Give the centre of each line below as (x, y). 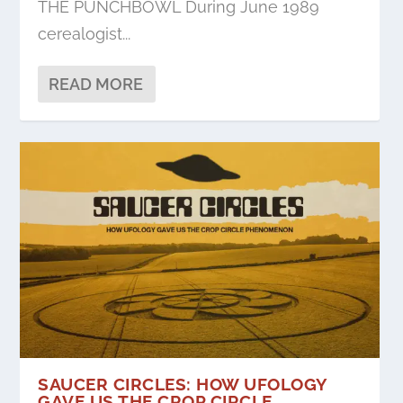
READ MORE (96, 85)
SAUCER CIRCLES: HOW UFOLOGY (183, 384)
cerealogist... (85, 34)
